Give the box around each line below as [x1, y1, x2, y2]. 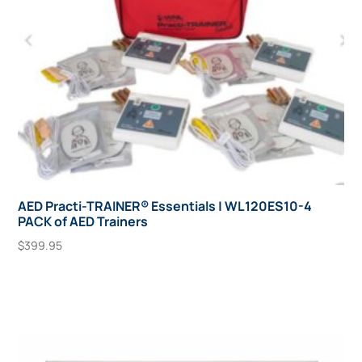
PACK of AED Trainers [18, 213, 149, 231]
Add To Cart [31, 273, 103, 292]
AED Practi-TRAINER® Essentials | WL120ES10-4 [18, 197, 313, 216]
